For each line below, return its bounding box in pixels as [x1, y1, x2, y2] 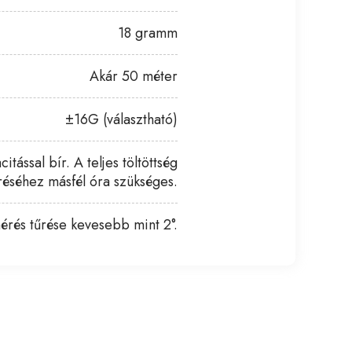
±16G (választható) [65, 109, 178, 130]
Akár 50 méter [90, 66, 178, 86]
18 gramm [118, 23, 178, 43]
